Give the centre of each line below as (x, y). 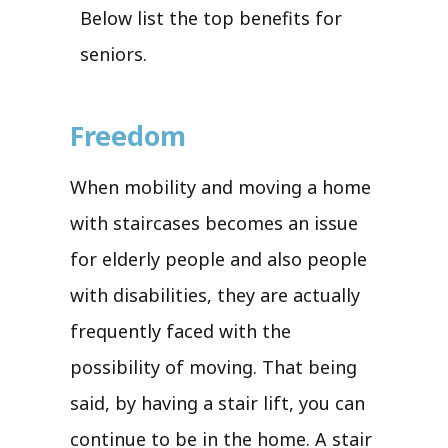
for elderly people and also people (218, 258)
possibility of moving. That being (213, 366)
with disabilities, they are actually (215, 294)
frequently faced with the (180, 330)
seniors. (113, 53)
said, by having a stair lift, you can (217, 402)
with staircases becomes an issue (214, 222)
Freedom (128, 135)
